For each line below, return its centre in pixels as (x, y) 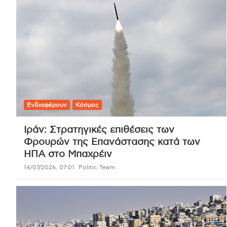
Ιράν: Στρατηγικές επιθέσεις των (99, 130)
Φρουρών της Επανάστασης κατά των (112, 142)
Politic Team (97, 167)
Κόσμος (87, 105)
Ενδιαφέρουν (47, 105)
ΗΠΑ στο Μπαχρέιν (68, 154)
